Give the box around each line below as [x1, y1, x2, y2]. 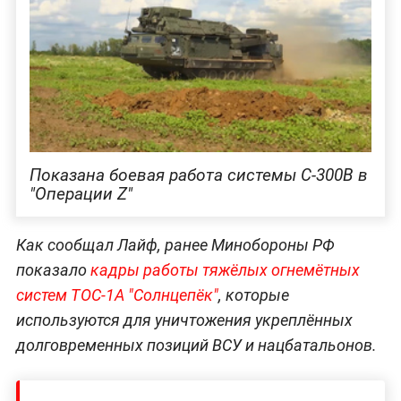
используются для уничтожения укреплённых [15, 311, 353, 330]
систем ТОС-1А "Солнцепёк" [15, 286, 218, 305]
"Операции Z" [29, 183, 132, 205]
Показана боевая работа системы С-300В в [29, 165, 368, 186]
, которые [218, 286, 289, 305]
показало [15, 260, 90, 280]
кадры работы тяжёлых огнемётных [90, 260, 360, 280]
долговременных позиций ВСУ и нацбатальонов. [15, 336, 377, 355]
